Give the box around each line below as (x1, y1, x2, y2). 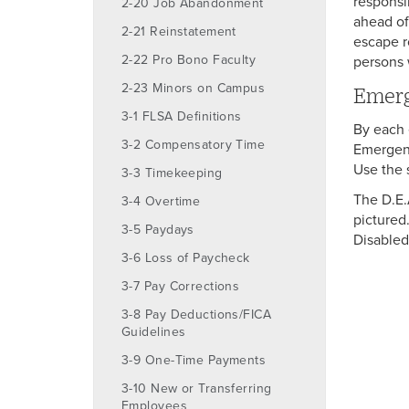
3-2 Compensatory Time (121, 136, 266, 152)
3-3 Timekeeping (121, 164, 223, 181)
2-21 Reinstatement (121, 23, 236, 39)
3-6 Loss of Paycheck (121, 249, 250, 266)
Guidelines (121, 323, 186, 340)
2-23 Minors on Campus (121, 79, 266, 96)
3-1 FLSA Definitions (121, 108, 242, 124)
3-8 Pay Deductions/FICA (121, 306, 272, 322)
